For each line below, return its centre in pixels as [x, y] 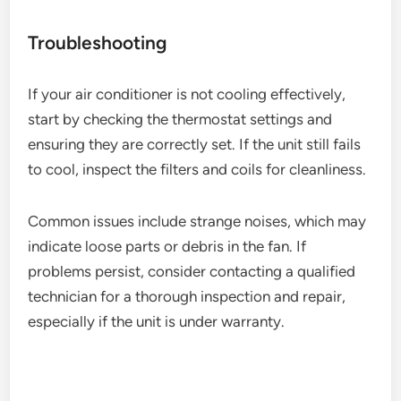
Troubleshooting [98, 42]
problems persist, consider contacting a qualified [192, 271]
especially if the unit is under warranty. [157, 321]
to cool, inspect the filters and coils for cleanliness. [197, 169]
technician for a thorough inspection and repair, [187, 296]
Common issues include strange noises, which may [197, 221]
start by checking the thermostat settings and [180, 119]
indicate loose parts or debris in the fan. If [167, 246]
